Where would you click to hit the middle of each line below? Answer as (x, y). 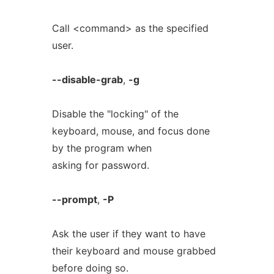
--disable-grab (87, 80)
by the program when (102, 148)
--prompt (74, 199)
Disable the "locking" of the (115, 114)
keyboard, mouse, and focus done (131, 131)
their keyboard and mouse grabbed (134, 251)
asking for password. (100, 165)
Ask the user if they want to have (128, 234)
